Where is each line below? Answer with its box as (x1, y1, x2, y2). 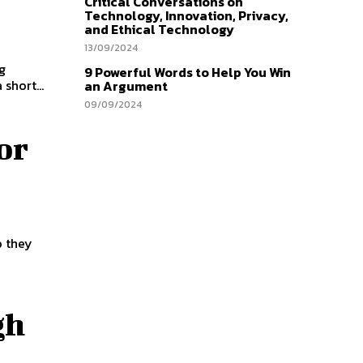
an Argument (84, 75, 168, 96)
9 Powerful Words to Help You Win (84, 62, 291, 82)
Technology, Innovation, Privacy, (84, 5, 288, 25)
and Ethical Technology (84, 19, 234, 39)
